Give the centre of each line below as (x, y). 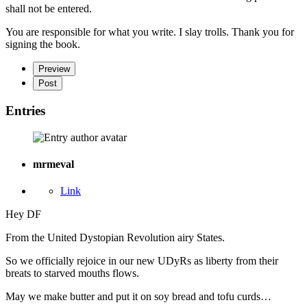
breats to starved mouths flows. (72, 273)
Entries (25, 111)
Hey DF (23, 214)
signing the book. (43, 45)
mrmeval (53, 164)
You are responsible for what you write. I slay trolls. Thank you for (150, 32)
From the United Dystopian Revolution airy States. (115, 238)
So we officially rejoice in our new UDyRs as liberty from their (142, 261)
